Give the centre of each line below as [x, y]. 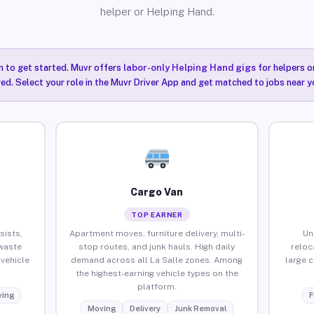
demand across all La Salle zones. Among [157, 260]
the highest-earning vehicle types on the [157, 273]
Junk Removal [200, 308]
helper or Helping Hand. [157, 12]
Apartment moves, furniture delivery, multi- [157, 233]
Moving [101, 308]
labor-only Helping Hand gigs [189, 68]
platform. [157, 286]
